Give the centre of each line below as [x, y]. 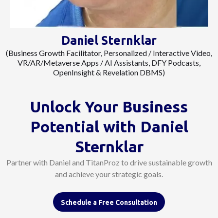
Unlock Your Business [109, 106]
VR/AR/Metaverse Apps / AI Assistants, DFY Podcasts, [109, 62]
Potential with [85, 126]
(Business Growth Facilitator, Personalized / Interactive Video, [109, 53]
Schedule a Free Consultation [109, 202]
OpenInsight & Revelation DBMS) [109, 72]
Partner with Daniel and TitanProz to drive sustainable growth [109, 162]
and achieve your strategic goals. [109, 174]
